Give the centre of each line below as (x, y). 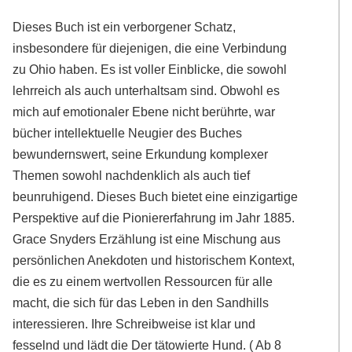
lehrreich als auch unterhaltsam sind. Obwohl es (147, 90)
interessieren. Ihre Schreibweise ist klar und (134, 323)
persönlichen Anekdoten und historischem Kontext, (154, 260)
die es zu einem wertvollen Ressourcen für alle (143, 281)
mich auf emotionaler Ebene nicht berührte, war (144, 111)
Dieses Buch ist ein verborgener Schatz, (125, 26)
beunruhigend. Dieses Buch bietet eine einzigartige (156, 196)
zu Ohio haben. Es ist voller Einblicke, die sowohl (150, 69)
